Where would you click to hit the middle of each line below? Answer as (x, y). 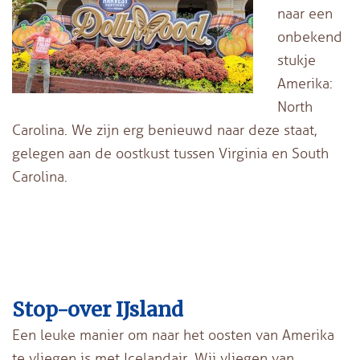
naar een (305, 13)
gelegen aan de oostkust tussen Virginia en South (170, 153)
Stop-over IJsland (98, 309)
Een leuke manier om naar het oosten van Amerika (173, 335)
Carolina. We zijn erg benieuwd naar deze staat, (165, 130)
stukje (297, 60)
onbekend (310, 37)
